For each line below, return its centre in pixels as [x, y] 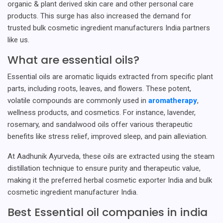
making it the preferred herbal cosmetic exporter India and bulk [110, 180]
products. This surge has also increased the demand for [99, 16]
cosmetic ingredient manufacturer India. [73, 192]
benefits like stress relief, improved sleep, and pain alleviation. [108, 136]
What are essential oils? [73, 60]
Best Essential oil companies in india [108, 212]
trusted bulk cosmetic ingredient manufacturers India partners [109, 28]
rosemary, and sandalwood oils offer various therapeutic [100, 124]
